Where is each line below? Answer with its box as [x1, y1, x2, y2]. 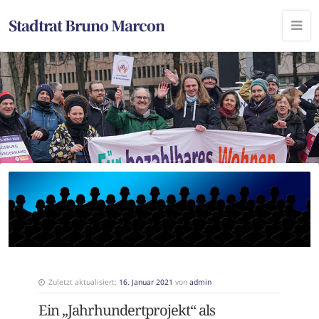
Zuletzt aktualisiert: [48, 277, 119, 287]
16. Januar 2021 [118, 277, 173, 287]
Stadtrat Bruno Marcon [9, 15, 164, 36]
